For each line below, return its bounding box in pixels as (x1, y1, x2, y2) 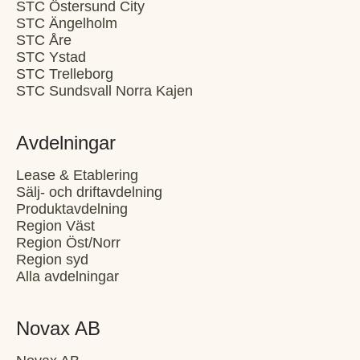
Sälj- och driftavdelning (16, 183, 162, 200)
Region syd (16, 251, 88, 268)
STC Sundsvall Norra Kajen (16, 82, 193, 99)
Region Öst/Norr (16, 234, 121, 251)
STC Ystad (16, 48, 86, 65)
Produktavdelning (16, 200, 128, 217)
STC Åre (16, 31, 72, 48)
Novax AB (16, 317, 100, 339)
